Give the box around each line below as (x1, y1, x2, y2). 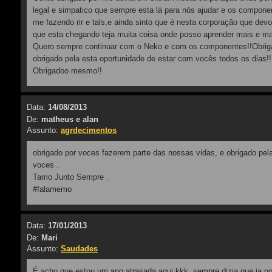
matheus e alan (41, 115, 98, 124)
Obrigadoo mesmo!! (33, 66, 102, 75)
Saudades (61, 244, 98, 253)
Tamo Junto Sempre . (33, 172, 109, 182)
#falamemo (33, 185, 72, 194)
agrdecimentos (61, 126, 117, 135)
